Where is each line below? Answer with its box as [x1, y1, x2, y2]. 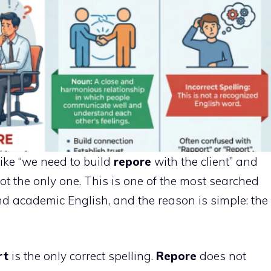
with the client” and [151, 154, 258, 169]
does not [197, 249, 246, 264]
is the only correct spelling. [8, 249, 156, 264]
